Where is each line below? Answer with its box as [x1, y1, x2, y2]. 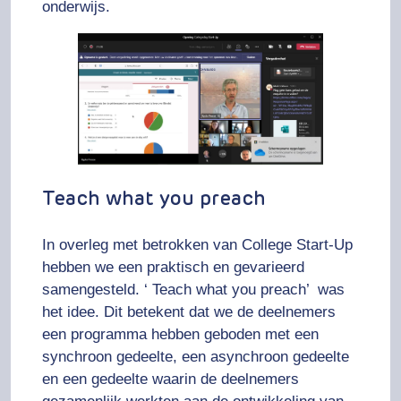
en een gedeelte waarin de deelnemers [42, 371, 299, 388]
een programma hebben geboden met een [42, 326, 319, 344]
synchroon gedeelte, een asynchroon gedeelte [42, 348, 349, 366]
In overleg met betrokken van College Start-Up [42, 236, 353, 254]
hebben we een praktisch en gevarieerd [42, 259, 304, 277]
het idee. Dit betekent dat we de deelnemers [42, 303, 336, 321]
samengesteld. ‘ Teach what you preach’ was [42, 281, 345, 299]
